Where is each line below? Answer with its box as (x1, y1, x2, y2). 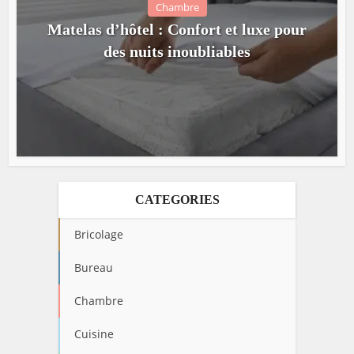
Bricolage (74, 226, 123, 242)
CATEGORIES (134, 192, 220, 206)
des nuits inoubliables (104, 42, 250, 60)
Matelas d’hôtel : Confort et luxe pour (47, 20, 307, 38)
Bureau (74, 259, 113, 275)
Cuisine (74, 326, 114, 341)
